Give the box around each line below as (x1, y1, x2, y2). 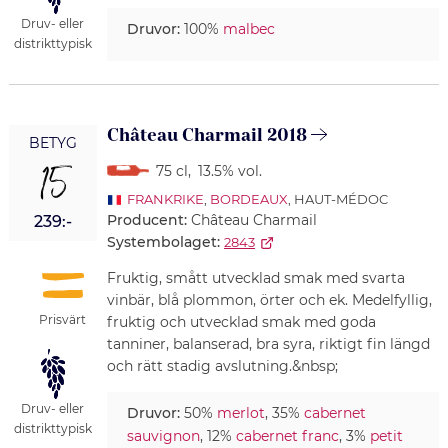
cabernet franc (235, 427, 339, 446)
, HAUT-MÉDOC (287, 191, 388, 208)
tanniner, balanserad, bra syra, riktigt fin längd (106, 335, 430, 354)
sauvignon (126, 427, 200, 446)
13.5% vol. (197, 162, 262, 181)
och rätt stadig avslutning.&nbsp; (106, 357, 338, 376)
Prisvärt (39, 311, 87, 327)
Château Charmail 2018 (106, 123, 307, 149)
